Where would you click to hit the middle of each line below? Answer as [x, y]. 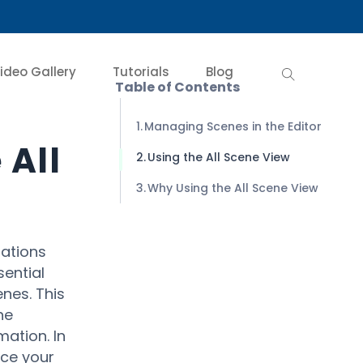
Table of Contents [177, 87]
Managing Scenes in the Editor [233, 126]
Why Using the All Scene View [233, 188]
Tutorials [141, 71]
